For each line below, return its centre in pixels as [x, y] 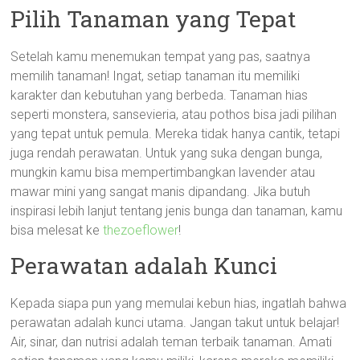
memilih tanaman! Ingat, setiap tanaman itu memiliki [155, 76]
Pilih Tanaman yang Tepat [153, 19]
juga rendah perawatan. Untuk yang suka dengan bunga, [167, 153]
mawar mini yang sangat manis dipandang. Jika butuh [161, 192]
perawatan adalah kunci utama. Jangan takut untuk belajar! [175, 323]
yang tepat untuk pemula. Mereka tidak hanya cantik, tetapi [176, 134]
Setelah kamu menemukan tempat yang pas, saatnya [161, 57]
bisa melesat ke [57, 230]
